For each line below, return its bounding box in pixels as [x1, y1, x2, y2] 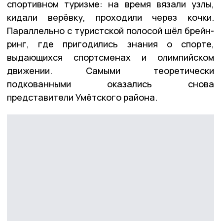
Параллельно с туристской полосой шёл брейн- [7, 24, 214, 37]
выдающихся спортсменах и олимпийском [7, 51, 214, 63]
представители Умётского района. [7, 91, 157, 103]
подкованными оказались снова [7, 77, 214, 90]
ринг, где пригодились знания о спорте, [7, 37, 214, 50]
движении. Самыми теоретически [7, 64, 214, 76]
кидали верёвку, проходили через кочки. [7, 11, 214, 23]
